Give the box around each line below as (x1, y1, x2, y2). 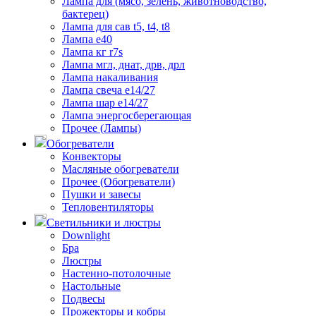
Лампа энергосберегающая (62, 109, 191, 122)
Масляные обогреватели (62, 163, 179, 176)
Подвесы (62, 293, 105, 305)
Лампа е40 (62, 33, 112, 46)
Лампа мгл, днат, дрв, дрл (62, 59, 185, 71)
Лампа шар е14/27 (62, 97, 148, 109)
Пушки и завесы (62, 188, 141, 201)
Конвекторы (62, 150, 121, 163)
